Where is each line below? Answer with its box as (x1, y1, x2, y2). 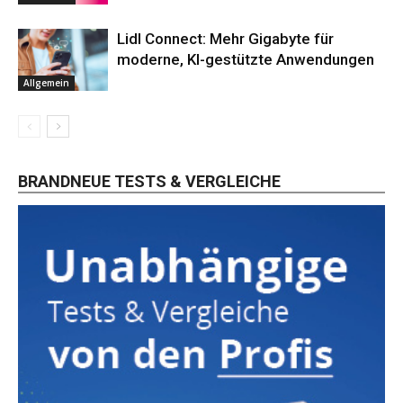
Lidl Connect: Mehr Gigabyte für (117, 30, 334, 48)
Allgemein (23, 76, 69, 89)
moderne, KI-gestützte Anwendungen (117, 50, 374, 68)
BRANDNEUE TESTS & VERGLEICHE (18, 172, 281, 191)
